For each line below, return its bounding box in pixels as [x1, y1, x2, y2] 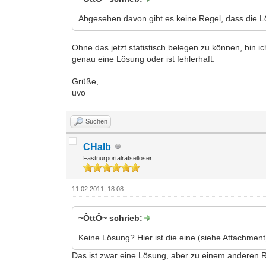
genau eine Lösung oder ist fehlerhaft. [72, 53, 216, 64]
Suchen [85, 117, 108, 125]
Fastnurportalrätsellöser [83, 154, 153, 161]
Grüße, [72, 76, 99, 86]
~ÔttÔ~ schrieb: [78, 213, 143, 223]
